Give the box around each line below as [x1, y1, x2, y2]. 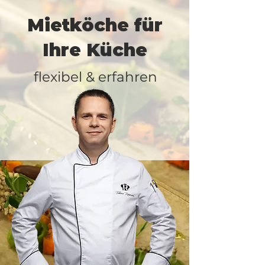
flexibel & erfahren [33, 69, 157, 85]
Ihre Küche [42, 39, 147, 61]
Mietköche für [27, 14, 163, 36]
